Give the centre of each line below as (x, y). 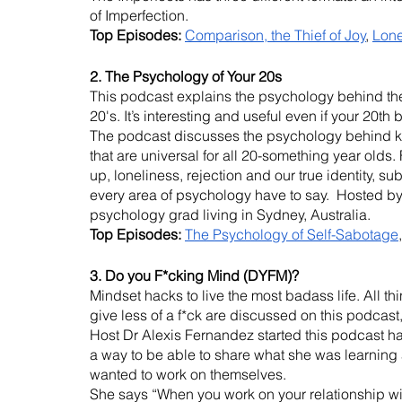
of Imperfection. (139, 16)
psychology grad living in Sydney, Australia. (230, 215)
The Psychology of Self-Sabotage (292, 235)
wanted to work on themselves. (190, 375)
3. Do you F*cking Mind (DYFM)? (194, 276)
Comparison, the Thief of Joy (275, 35)
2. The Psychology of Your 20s (186, 77)
